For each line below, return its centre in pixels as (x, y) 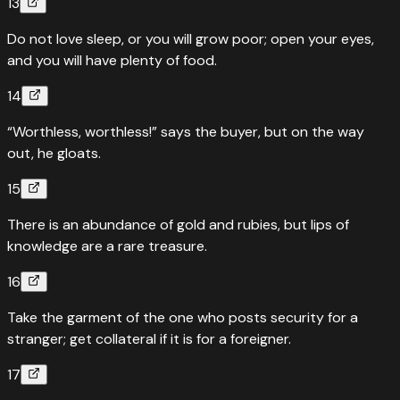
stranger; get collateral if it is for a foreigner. (149, 338)
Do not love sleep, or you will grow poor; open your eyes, (191, 38)
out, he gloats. (54, 153)
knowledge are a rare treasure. (107, 246)
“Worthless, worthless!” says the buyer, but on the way (186, 131)
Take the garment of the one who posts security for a (183, 317)
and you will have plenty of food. (112, 60)
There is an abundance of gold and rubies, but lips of (178, 224)
